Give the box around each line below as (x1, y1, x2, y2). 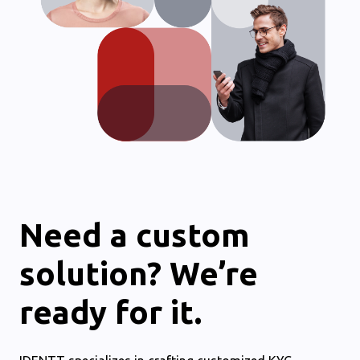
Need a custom (19, 217, 250, 253)
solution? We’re (19, 256, 258, 292)
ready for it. (19, 294, 202, 330)
